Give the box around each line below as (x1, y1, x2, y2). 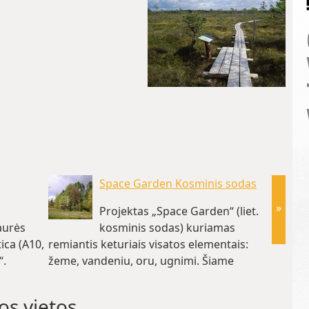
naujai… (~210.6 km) (48, 270, 152, 285)
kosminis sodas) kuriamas (99, 220, 235, 235)
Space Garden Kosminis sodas (99, 176, 257, 191)
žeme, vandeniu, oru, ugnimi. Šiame (48, 253, 234, 268)
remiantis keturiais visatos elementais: (48, 237, 248, 252)
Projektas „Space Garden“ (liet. (99, 203, 259, 219)
